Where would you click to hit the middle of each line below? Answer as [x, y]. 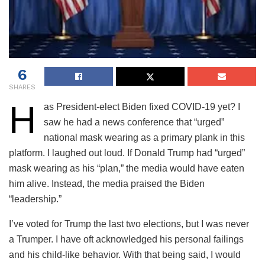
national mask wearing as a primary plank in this [144, 138]
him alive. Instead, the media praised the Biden [107, 184]
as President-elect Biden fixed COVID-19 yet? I [142, 107]
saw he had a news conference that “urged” [134, 122]
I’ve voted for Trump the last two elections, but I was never [129, 224]
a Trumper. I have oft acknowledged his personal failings [126, 240]
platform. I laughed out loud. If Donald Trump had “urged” [127, 153]
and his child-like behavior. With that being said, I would [125, 255]
